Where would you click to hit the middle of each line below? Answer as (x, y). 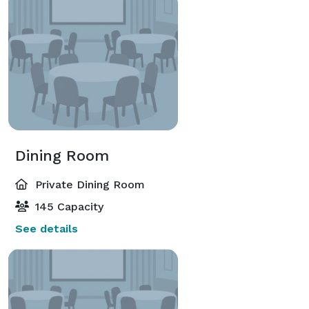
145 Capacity (68, 206)
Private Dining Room (88, 184)
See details (47, 228)
